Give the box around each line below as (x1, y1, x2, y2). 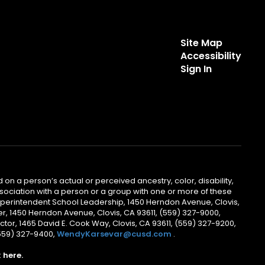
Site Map (180, 36, 222, 50)
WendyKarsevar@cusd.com (56, 228, 173, 240)
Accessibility (180, 49, 241, 63)
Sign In (180, 62, 212, 76)
